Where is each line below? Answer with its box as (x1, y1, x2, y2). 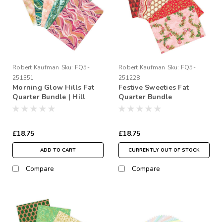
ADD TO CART (40, 146, 76, 154)
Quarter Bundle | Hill (12, 92, 86, 102)
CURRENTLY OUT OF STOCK (128, 146, 200, 154)
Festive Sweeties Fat (118, 82, 189, 92)
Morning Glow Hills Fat (12, 82, 95, 92)
